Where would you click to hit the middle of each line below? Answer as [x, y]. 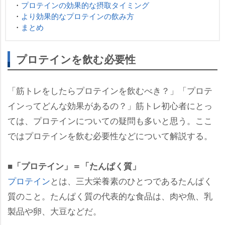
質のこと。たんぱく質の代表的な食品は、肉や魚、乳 [110, 195]
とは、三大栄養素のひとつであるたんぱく [131, 180]
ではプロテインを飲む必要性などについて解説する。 [110, 135]
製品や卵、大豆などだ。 [54, 210]
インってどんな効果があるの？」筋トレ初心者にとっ [110, 105]
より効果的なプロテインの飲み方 [78, 16]
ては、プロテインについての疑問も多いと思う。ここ [110, 120]
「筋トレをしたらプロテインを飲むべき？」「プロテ [110, 90]
